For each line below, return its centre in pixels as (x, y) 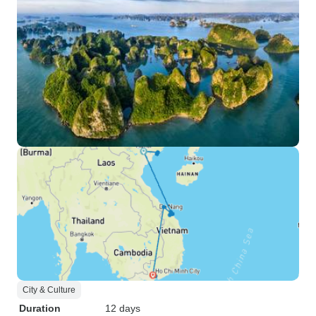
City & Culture (49, 290)
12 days (123, 308)
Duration (40, 308)
